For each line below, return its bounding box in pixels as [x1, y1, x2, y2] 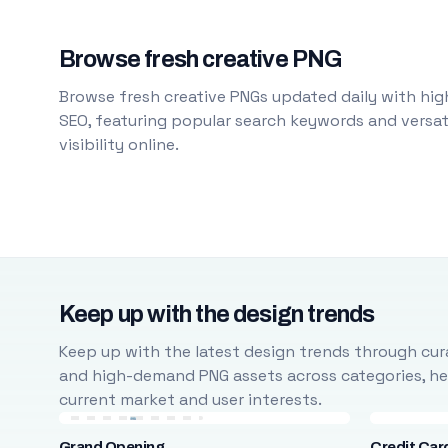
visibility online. [58, 134, 179, 155]
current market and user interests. [58, 389, 322, 410]
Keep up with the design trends [58, 302, 375, 327]
